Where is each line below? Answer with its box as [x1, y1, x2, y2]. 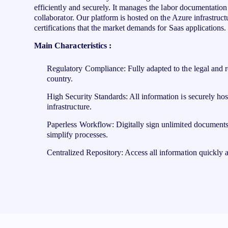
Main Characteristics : [34, 41, 113, 50]
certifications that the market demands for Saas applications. [34, 23, 226, 32]
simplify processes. [47, 130, 108, 139]
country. [47, 74, 73, 83]
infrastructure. [47, 102, 92, 111]
